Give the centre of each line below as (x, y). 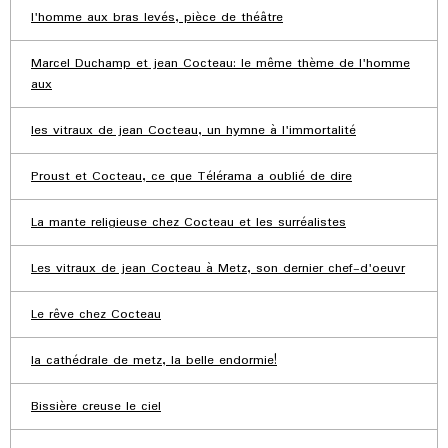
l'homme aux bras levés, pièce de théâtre (157, 18)
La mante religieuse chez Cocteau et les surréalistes (188, 223)
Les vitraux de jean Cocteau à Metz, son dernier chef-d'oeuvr (218, 269)
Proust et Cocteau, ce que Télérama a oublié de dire (191, 177)
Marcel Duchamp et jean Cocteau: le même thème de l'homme (220, 64)
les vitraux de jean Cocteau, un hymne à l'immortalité (193, 131)
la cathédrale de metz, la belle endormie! (154, 361)
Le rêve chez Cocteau (96, 315)
